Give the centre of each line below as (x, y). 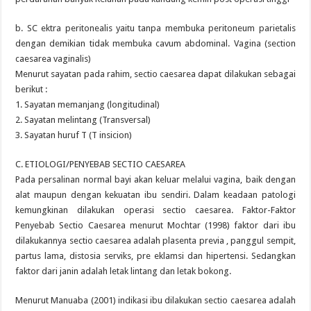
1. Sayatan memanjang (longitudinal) (88, 104)
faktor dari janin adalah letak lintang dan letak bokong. (124, 271)
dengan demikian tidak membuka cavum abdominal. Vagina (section (155, 43)
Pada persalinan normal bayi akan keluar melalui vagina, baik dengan (155, 179)
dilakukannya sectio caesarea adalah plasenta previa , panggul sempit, (155, 241)
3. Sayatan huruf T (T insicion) (74, 135)
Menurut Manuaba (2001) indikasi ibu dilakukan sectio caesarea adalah (155, 300)
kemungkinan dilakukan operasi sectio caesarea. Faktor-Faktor (155, 210)
